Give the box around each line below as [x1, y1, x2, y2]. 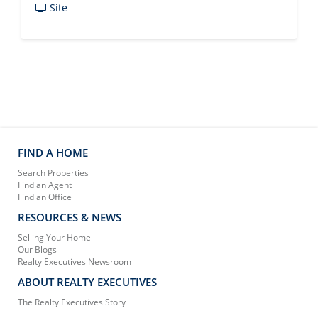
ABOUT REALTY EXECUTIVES [18, 275, 157, 289]
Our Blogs [18, 243, 57, 256]
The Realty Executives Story [18, 296, 126, 308]
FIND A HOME [18, 146, 88, 160]
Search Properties [18, 167, 89, 179]
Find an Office [18, 191, 72, 203]
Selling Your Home [18, 231, 91, 243]
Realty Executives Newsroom [18, 256, 131, 268]
